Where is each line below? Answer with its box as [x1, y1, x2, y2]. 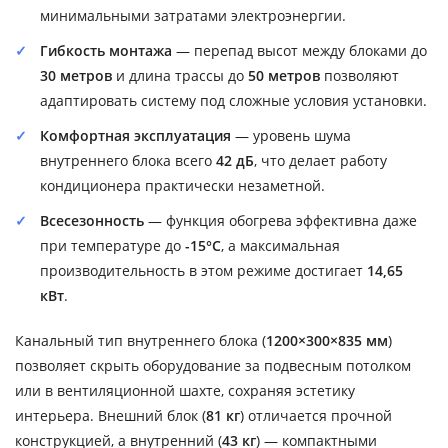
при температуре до [40, 235, 185, 255]
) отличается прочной [240, 405, 392, 425]
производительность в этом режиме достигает [40, 260, 367, 280]
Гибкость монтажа [40, 40, 172, 60]
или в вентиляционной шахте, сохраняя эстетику [15, 380, 355, 400]
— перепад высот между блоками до [172, 40, 427, 60]
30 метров [40, 65, 112, 85]
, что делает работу [254, 150, 387, 170]
